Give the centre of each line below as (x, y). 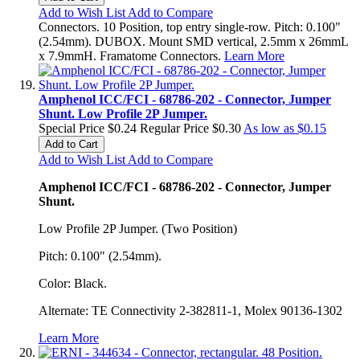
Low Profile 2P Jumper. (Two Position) (138, 228)
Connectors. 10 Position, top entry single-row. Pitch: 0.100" (190, 27)
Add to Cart (72, 144)
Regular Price (174, 128)
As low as (269, 128)
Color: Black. (73, 283)
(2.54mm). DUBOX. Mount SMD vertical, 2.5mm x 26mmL (193, 41)
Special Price (72, 128)
